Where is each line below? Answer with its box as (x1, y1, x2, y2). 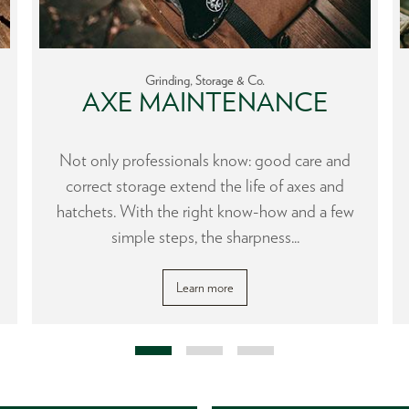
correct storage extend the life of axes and (66, 175, 344, 197)
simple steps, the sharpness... (110, 226, 299, 248)
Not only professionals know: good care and (59, 150, 351, 172)
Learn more (176, 278, 234, 295)
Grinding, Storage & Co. (145, 72, 265, 89)
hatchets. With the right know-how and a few (56, 201, 354, 223)
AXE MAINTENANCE (81, 86, 329, 119)
